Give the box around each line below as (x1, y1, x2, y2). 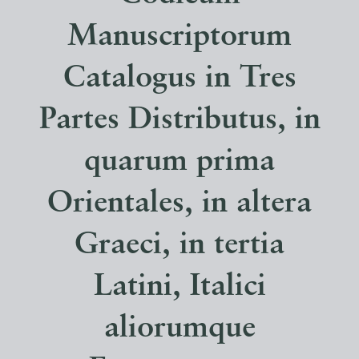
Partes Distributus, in (38, 105, 321, 137)
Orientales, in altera (47, 188, 312, 220)
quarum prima (84, 147, 275, 179)
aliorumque (103, 313, 256, 345)
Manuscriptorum (67, 22, 292, 54)
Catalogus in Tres (63, 63, 296, 95)
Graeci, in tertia (75, 230, 284, 262)
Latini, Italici (93, 272, 266, 304)
